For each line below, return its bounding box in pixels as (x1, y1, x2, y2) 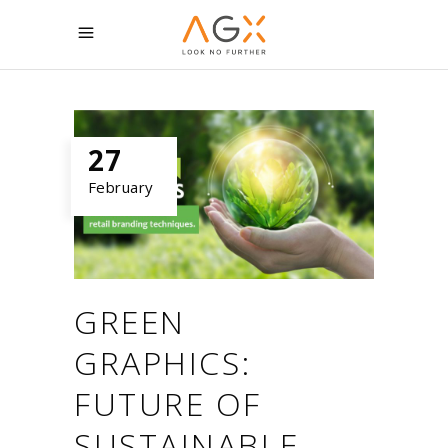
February (88, 177, 154, 197)
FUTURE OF (74, 381, 263, 425)
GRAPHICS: (74, 340, 253, 384)
